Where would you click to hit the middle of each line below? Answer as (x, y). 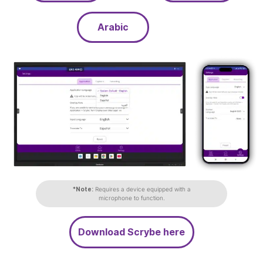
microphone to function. (131, 198)
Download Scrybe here (131, 232)
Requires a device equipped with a (142, 189)
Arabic (113, 27)
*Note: (83, 189)
